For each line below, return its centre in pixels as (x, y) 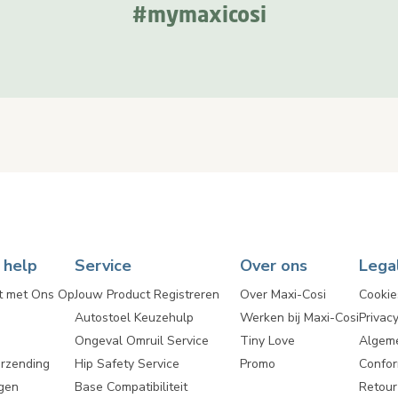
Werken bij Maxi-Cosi (299, 318)
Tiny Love (267, 341)
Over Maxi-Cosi (283, 295)
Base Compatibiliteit (131, 387)
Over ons (274, 266)
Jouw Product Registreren (147, 295)
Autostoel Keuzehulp (134, 318)
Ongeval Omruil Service (142, 341)
